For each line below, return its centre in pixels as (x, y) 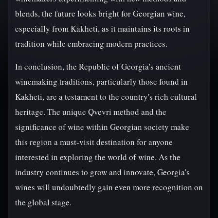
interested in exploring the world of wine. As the (98, 157)
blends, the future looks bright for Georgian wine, (100, 13)
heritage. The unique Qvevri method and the (91, 112)
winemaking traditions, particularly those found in (101, 82)
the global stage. (43, 202)
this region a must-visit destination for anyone (94, 142)
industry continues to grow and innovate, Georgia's (102, 172)
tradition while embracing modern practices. (91, 44)
